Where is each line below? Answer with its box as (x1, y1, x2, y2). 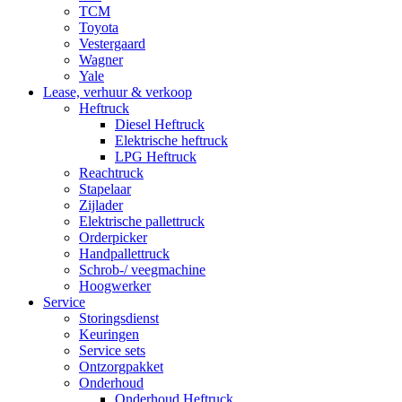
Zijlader (79, 197, 123, 213)
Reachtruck (79, 165, 144, 180)
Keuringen (79, 327, 139, 342)
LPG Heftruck (115, 149, 197, 164)
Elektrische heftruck (115, 133, 228, 148)
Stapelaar (79, 181, 131, 197)
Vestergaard (79, 36, 145, 51)
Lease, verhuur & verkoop (43, 84, 192, 100)
